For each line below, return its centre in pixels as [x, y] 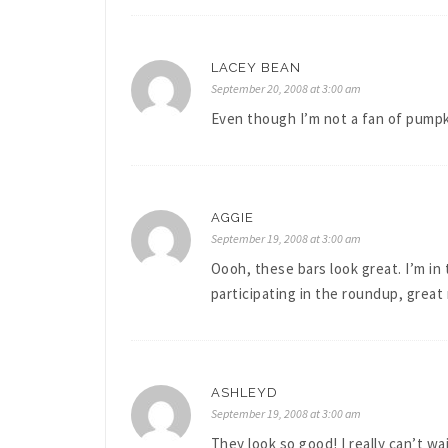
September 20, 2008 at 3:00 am [285, 88]
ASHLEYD [244, 392]
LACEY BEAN [255, 67]
